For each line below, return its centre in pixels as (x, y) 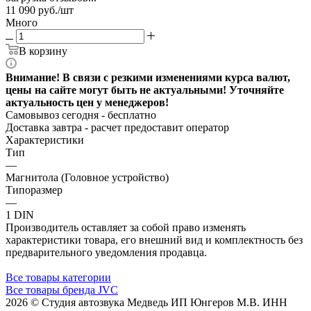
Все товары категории (58, 277)
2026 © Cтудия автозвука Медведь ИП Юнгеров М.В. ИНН (146, 302)
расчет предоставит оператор (160, 127)
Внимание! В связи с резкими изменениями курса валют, (148, 77)
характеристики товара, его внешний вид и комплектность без (154, 239)
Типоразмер (34, 190)
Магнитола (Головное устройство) (87, 177)
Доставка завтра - (48, 127)
